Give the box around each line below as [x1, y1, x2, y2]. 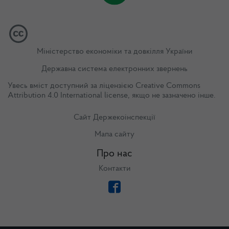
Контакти [98, 165, 131, 173]
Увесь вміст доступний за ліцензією [8, 81, 135, 90]
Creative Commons [135, 81, 200, 90]
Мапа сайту [95, 130, 134, 139]
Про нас [97, 149, 132, 159]
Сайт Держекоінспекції [74, 113, 155, 122]
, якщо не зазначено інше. [128, 91, 216, 100]
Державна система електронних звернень [41, 64, 188, 73]
